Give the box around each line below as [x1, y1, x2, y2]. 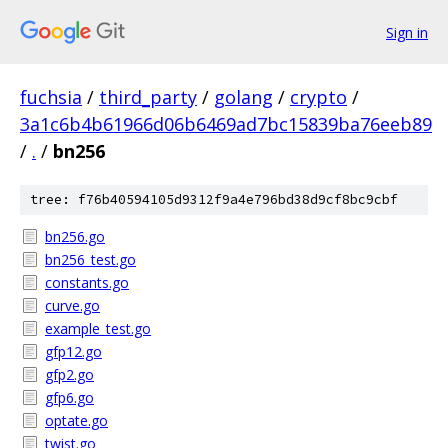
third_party [99, 85, 197, 109]
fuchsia [20, 85, 82, 109]
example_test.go [45, 319, 151, 338]
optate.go [45, 411, 108, 430]
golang [214, 85, 273, 109]
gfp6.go [45, 388, 94, 407]
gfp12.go [45, 342, 102, 361]
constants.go [45, 273, 129, 292]
